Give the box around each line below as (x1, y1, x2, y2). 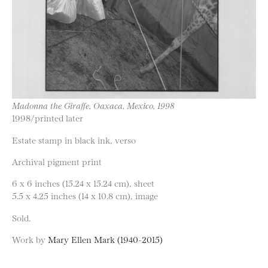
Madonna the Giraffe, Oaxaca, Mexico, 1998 (12, 99, 175, 111)
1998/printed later (12, 112, 83, 124)
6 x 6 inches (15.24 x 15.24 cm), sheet (12, 177, 154, 189)
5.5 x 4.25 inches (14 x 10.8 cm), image (12, 190, 158, 202)
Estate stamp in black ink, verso (12, 133, 136, 145)
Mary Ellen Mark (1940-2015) (48, 233, 163, 245)
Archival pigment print (12, 155, 102, 167)
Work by (12, 233, 48, 245)
